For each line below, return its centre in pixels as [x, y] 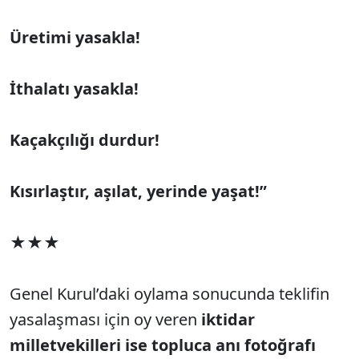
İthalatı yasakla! [74, 89]
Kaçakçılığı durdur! [85, 140]
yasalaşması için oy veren [105, 319]
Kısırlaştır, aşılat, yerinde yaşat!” [138, 191]
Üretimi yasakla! [75, 37]
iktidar [228, 319]
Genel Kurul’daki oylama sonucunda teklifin [169, 294]
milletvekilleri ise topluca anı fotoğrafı [163, 345]
